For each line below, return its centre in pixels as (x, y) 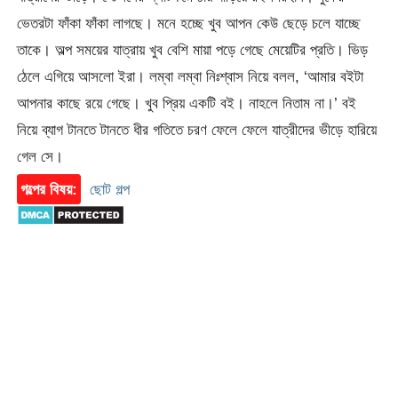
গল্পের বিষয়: (49, 190)
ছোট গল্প (110, 190)
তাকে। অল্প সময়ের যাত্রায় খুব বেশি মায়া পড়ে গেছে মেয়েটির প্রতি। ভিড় (193, 50)
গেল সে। (40, 157)
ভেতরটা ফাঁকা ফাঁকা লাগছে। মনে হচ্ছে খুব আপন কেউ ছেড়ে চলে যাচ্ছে (189, 24)
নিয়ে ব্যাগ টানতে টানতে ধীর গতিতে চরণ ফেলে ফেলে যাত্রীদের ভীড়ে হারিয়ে (197, 130)
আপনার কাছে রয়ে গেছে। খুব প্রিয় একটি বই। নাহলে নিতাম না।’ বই (187, 103)
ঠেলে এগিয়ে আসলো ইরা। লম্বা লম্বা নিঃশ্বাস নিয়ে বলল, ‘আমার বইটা (191, 77)
